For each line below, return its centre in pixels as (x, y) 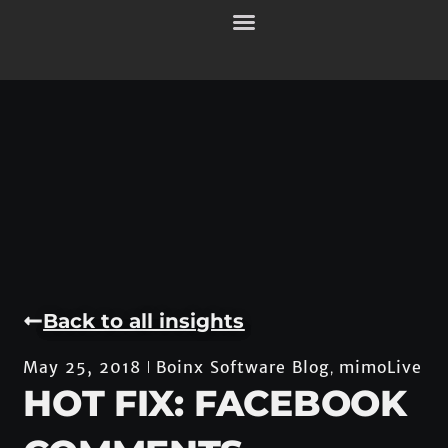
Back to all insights (144, 320)
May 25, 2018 (82, 367)
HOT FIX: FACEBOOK (215, 402)
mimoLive (381, 366)
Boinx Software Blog (243, 366)
